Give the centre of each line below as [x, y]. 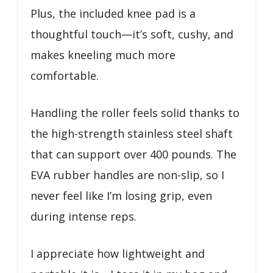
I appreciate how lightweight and [118, 253]
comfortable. [65, 75]
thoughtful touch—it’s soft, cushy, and [132, 34]
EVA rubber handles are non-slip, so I [127, 175]
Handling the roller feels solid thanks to [135, 112]
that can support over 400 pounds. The [133, 154]
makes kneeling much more [103, 55]
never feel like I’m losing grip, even [121, 195]
